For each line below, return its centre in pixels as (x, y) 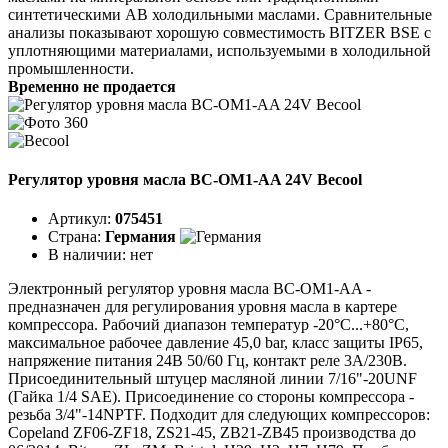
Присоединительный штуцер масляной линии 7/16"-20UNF (212, 379)
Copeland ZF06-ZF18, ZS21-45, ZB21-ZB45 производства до (212, 433)
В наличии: (89, 255)
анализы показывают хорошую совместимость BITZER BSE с (219, 32)
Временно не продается (92, 86)
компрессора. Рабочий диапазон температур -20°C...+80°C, (208, 325)
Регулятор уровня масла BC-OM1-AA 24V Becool (185, 180)
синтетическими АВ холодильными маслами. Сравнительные (220, 14)
